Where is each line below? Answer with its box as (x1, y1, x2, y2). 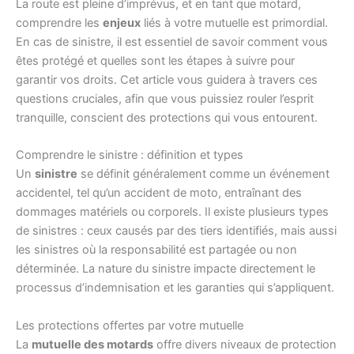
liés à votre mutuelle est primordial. (141, 15, 328, 30)
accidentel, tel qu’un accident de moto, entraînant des (16, 186, 302, 201)
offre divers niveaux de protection (153, 337, 337, 352)
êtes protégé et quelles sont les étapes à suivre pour (16, 53, 295, 68)
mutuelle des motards (32, 337, 153, 352)
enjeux (103, 15, 141, 30)
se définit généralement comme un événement (77, 167, 330, 182)
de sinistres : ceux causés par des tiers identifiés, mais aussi (16, 224, 337, 239)
